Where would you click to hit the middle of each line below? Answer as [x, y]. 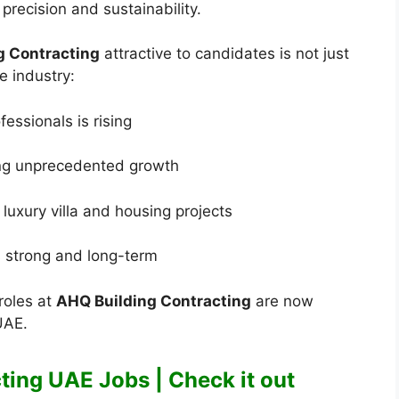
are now [282, 301]
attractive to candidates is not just [224, 54]
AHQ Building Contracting [154, 301]
